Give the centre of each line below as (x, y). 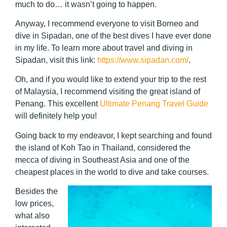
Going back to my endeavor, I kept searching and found (113, 135)
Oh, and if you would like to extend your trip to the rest (111, 80)
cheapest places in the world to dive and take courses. (112, 172)
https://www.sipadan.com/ (143, 60)
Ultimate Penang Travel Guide (154, 104)
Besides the (36, 192)
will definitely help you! (57, 116)
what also (32, 216)
